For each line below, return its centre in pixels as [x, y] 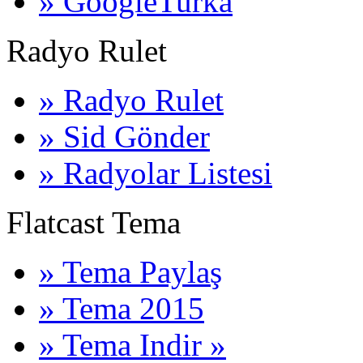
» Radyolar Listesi [156, 173]
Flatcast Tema [94, 223]
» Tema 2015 [122, 309]
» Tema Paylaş [130, 272]
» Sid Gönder [124, 137]
